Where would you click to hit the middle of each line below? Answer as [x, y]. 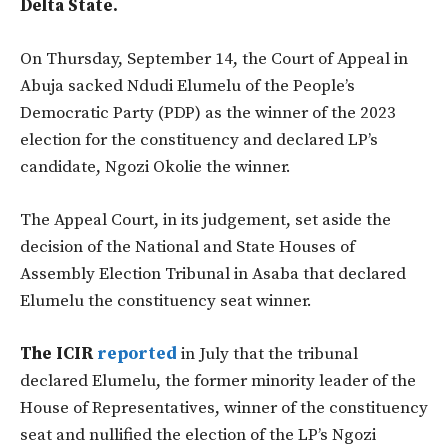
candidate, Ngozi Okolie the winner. [155, 167]
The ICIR [56, 354]
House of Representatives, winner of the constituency [224, 408]
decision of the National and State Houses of [187, 247]
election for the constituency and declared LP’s [199, 140]
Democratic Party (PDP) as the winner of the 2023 [208, 113]
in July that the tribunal [267, 354]
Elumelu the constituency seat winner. [166, 301]
